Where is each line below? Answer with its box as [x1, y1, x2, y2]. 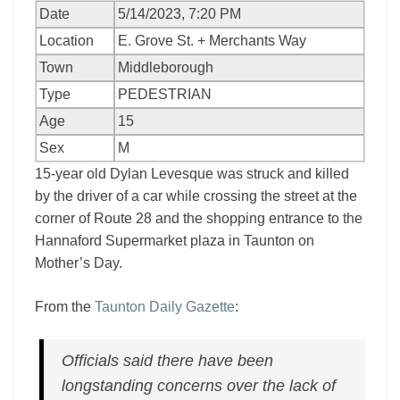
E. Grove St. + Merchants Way [118, 33, 307, 48]
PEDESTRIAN [118, 87, 212, 102]
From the [35, 299, 95, 314]
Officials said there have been [62, 352, 274, 370]
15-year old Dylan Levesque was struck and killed [35, 166, 349, 181]
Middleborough [118, 60, 214, 75]
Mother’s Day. [35, 255, 122, 271]
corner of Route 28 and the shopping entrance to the [35, 211, 362, 226]
